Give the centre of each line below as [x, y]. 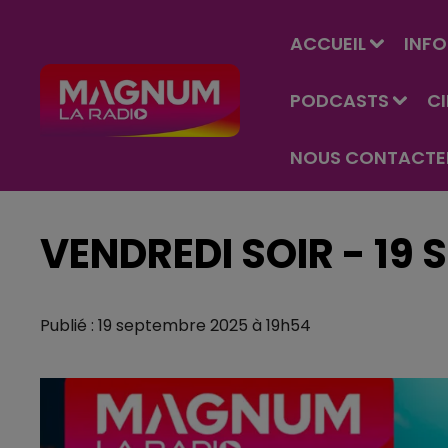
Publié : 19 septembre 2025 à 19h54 [175, 325]
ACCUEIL [328, 43]
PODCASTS [339, 100]
